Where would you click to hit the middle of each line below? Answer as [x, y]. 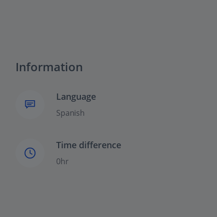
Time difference [89, 145]
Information [49, 67]
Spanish [71, 113]
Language [76, 97]
